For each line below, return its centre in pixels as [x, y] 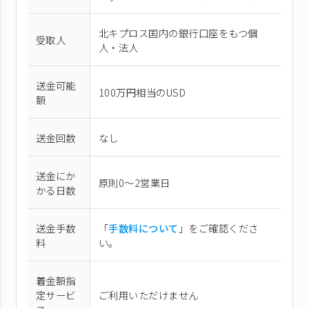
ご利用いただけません [149, 295]
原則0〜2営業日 [134, 182]
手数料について [143, 228]
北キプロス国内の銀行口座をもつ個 [178, 32]
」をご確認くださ [218, 228]
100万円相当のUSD [142, 92]
